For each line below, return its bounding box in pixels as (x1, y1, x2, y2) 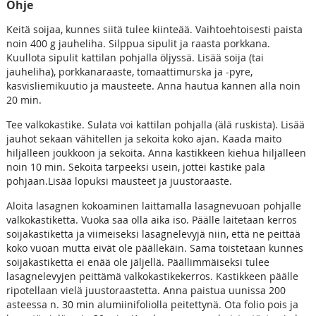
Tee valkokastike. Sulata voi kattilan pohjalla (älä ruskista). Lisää (6, 118, 305, 132)
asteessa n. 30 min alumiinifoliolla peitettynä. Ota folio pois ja (6, 298, 298, 312)
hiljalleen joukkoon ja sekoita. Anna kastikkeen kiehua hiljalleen (6, 146, 306, 160)
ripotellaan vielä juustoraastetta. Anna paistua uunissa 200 (6, 284, 286, 298)
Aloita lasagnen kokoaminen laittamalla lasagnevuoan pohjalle (6, 199, 301, 213)
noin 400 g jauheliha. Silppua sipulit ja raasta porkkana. (6, 37, 270, 51)
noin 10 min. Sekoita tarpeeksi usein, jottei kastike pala (6, 160, 265, 174)
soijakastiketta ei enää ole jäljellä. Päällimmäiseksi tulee (6, 255, 269, 269)
